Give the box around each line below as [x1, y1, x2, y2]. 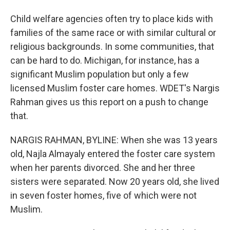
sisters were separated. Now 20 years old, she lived [10, 176, 219, 187]
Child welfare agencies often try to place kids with [10, 13, 213, 24]
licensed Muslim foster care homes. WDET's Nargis [10, 83, 220, 93]
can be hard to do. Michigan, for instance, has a [10, 55, 199, 66]
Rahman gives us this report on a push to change [10, 97, 208, 107]
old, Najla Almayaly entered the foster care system [10, 148, 215, 159]
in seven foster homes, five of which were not [10, 190, 197, 201]
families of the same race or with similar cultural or [10, 27, 216, 38]
